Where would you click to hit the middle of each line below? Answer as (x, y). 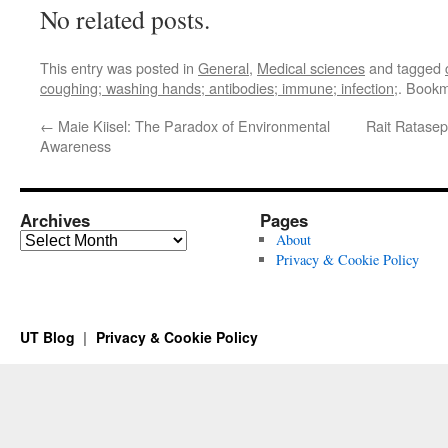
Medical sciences (311, 67)
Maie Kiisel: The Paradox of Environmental (192, 125)
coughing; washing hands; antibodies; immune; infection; (219, 87)
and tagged (405, 67)
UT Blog (49, 336)
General (223, 67)
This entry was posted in (119, 67)
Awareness (75, 145)
